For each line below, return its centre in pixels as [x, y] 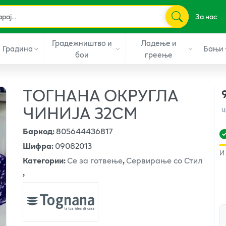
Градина [17, 48]
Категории [43, 160]
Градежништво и [82, 43]
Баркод [38, 131]
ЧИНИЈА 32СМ [80, 112]
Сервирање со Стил [165, 160]
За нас [206, 17]
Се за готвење [95, 160]
